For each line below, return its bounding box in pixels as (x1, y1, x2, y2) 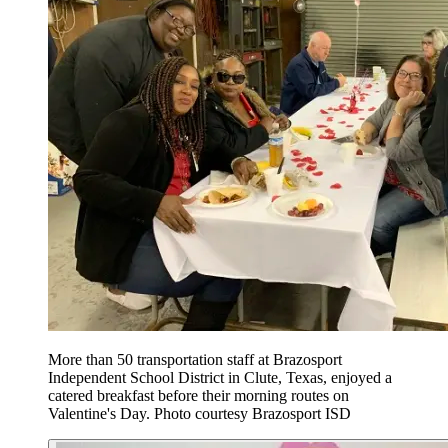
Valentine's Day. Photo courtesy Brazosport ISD (48, 404, 351, 422)
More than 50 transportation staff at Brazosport (48, 350, 342, 368)
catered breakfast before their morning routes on (48, 386, 349, 404)
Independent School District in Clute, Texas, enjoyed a (48, 368, 392, 386)
